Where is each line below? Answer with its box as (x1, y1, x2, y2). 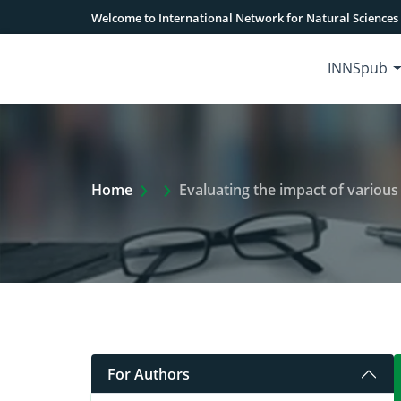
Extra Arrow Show (155, 179, 278, 199)
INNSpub (328, 58, 388, 78)
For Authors (107, 363, 190, 384)
